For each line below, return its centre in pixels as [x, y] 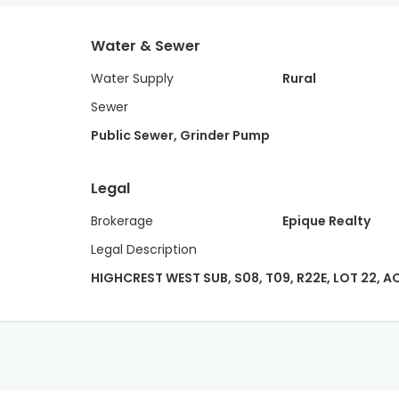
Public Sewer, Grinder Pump [180, 135]
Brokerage [122, 221]
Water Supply [132, 78]
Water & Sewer [146, 46]
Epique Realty [326, 221]
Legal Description [144, 249]
